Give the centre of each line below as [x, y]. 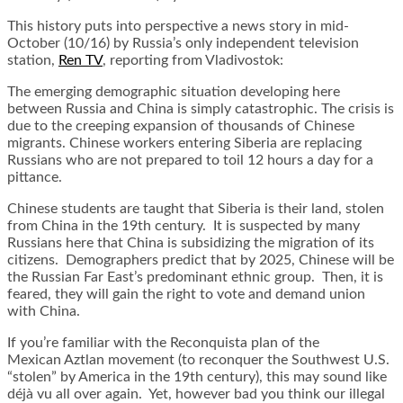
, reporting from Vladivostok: [193, 61]
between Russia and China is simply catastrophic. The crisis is [201, 109]
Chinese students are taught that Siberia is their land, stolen [196, 209]
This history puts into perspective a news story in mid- [178, 27]
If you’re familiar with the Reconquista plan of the [163, 343]
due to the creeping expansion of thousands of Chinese [181, 126]
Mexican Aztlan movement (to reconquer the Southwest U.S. [198, 360]
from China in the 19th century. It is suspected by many [184, 226]
